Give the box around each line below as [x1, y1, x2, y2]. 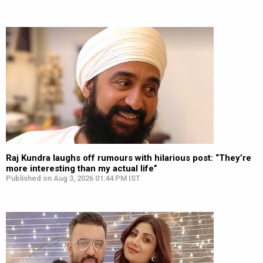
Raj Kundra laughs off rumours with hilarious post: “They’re [6, 153, 251, 163]
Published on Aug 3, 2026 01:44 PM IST [6, 174, 140, 183]
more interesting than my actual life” [6, 163, 157, 174]
